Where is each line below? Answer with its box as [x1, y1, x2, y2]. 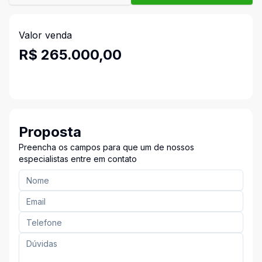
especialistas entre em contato [19, 154, 137, 164]
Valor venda [19, 29, 72, 41]
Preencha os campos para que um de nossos [19, 142, 194, 152]
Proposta [19, 123, 81, 140]
